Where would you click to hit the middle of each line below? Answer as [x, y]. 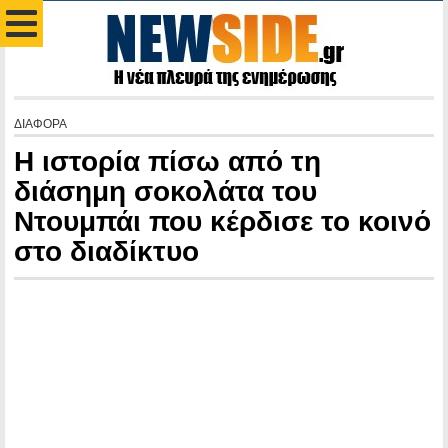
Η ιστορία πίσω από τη [167, 161]
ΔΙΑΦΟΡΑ [40, 124]
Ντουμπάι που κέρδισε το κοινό [222, 221]
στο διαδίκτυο [106, 251]
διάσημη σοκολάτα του [165, 191]
